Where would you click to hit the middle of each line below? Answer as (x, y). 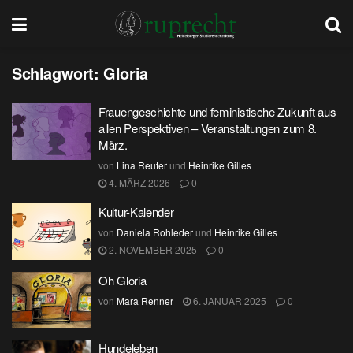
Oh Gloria (123, 280)
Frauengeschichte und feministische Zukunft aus (217, 111)
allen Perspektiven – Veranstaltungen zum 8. (208, 128)
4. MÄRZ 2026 (138, 182)
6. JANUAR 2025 (229, 300)
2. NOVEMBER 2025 (152, 249)
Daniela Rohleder (155, 232)
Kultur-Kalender (136, 212)
